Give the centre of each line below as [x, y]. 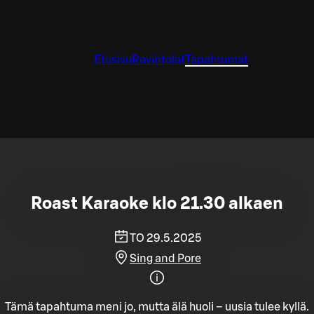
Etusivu [113, 60]
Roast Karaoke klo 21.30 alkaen [157, 204]
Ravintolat [158, 60]
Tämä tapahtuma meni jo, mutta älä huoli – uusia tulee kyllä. [157, 307]
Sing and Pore [165, 258]
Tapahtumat [217, 60]
